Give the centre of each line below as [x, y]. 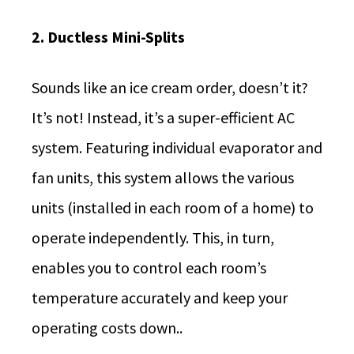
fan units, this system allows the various [163, 177]
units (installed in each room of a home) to [173, 207]
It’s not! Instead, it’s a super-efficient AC [163, 117]
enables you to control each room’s [149, 267]
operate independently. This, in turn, [153, 237]
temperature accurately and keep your [160, 298]
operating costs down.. [107, 328]
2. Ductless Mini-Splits [108, 36]
